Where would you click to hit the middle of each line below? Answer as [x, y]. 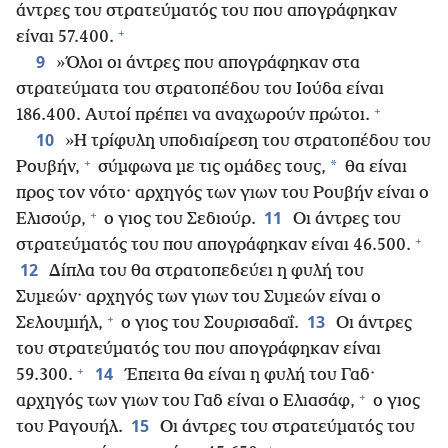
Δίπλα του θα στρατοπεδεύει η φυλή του [204, 272]
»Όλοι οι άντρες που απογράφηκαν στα [206, 64]
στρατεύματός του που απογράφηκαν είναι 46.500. [213, 246]
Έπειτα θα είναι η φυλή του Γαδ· [247, 376]
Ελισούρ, [51, 220]
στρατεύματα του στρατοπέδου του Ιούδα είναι [200, 90]
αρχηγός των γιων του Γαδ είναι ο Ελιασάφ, [185, 402]
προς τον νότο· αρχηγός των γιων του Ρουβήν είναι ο [222, 194]
